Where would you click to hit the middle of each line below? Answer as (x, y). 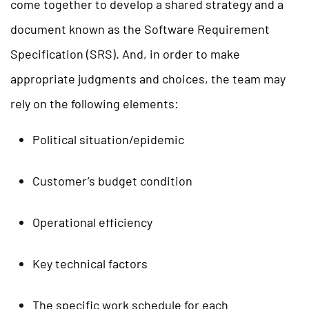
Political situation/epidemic (108, 139)
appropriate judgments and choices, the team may (148, 78)
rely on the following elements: (94, 103)
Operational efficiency (92, 222)
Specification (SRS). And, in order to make (125, 53)
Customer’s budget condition (112, 180)
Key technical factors (90, 263)
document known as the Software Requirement (140, 29)
